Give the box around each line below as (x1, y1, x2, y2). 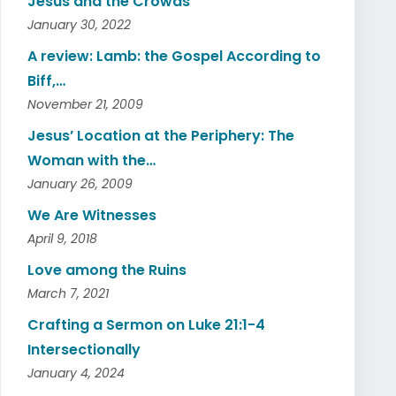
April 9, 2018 (27, 229, 97, 247)
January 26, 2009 (27, 174, 133, 193)
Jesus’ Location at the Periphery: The (27, 125, 294, 146)
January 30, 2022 (27, 15, 131, 34)
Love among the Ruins (27, 259, 187, 280)
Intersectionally (27, 339, 141, 360)
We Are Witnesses (27, 204, 156, 225)
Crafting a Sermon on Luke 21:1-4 (27, 314, 265, 335)
